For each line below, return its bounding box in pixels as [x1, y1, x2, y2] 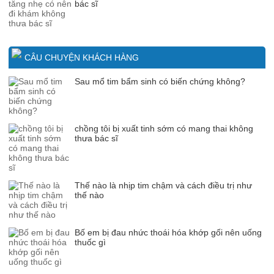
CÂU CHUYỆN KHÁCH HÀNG [24, 52, 139, 62]
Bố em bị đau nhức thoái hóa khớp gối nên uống [75, 227, 262, 237]
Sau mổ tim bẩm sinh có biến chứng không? [75, 76, 245, 86]
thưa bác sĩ [75, 133, 118, 143]
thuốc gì [75, 237, 106, 247]
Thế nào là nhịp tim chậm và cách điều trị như [75, 180, 252, 190]
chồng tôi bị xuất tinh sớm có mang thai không [75, 123, 253, 133]
